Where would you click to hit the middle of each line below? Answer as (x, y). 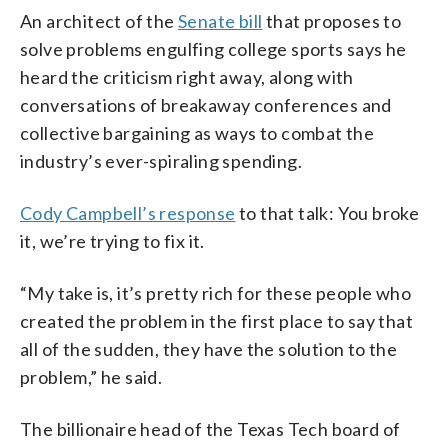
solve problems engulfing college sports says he (213, 48)
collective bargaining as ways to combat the (197, 132)
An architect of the (99, 20)
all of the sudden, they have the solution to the (209, 348)
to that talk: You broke (327, 212)
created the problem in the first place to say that (216, 320)
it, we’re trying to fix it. (112, 240)
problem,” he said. (91, 376)
